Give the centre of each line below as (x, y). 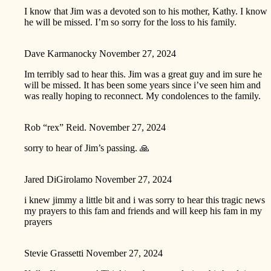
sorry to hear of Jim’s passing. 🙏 (87, 148)
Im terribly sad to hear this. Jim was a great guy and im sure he (143, 74)
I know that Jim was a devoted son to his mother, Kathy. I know (146, 11)
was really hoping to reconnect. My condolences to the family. (142, 96)
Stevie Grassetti (54, 253)
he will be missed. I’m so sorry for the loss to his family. (130, 22)
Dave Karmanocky (60, 53)
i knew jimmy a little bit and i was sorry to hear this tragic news (145, 200)
